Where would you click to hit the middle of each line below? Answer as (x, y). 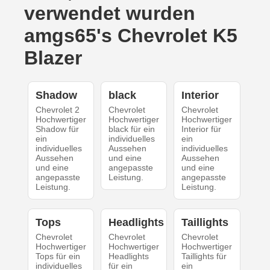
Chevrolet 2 (57, 109)
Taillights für (204, 256)
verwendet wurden (110, 13)
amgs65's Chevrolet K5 (131, 35)
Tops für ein (58, 256)
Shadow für (57, 129)
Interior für (202, 129)
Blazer (53, 58)
